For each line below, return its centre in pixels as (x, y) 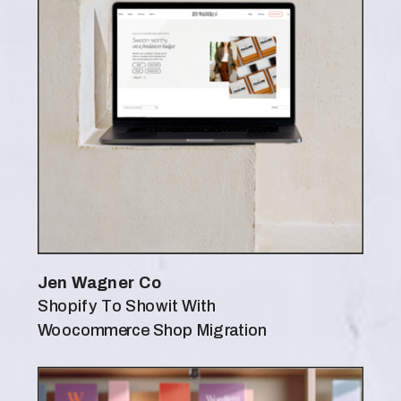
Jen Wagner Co (100, 283)
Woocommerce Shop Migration (154, 331)
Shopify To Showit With (127, 307)
